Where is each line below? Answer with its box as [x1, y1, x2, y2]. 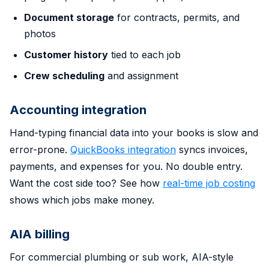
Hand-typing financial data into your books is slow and [10, 126, 258, 139]
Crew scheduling [24, 69, 104, 82]
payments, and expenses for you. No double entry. [10, 160, 243, 172]
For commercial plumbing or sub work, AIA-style [10, 250, 234, 263]
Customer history [24, 48, 108, 61]
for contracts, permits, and [114, 11, 240, 23]
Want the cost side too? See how [10, 177, 163, 189]
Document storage [24, 11, 114, 23]
